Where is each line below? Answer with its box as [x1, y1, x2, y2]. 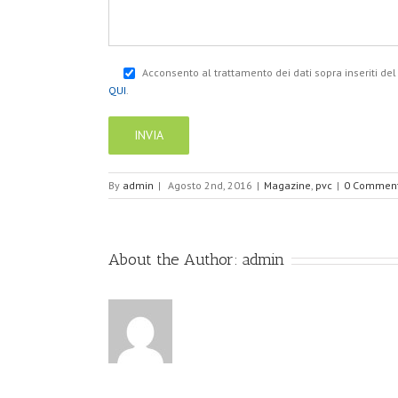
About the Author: [108, 250, 243, 270]
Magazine [264, 179, 311, 193]
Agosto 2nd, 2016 [168, 179, 252, 193]
